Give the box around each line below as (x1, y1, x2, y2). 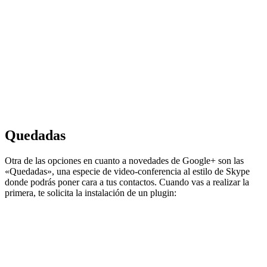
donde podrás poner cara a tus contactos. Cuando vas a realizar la (5, 177, 249, 188)
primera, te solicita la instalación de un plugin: (5, 188, 176, 198)
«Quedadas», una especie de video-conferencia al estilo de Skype (5, 166, 250, 177)
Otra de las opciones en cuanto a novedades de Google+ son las (5, 156, 244, 166)
